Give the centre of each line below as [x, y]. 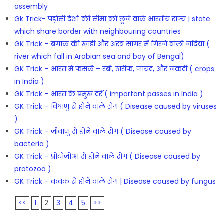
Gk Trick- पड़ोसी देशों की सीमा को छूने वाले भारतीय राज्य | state [112, 19]
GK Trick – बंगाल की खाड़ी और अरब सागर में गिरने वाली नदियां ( [112, 44]
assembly [31, 6]
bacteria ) [32, 144]
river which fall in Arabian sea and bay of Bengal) [99, 56]
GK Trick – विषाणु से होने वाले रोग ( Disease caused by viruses [115, 106]
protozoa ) [33, 169]
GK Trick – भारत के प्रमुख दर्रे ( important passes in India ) [109, 94]
